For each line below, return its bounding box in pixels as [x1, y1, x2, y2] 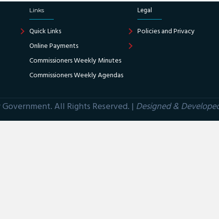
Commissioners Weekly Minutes [29, 55, 121, 66]
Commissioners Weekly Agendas [29, 70, 123, 81]
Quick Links [29, 26, 61, 37]
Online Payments [29, 41, 78, 52]
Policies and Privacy [137, 26, 195, 37]
